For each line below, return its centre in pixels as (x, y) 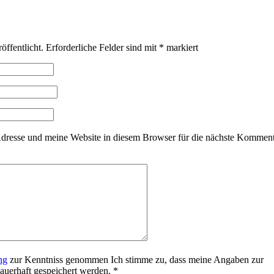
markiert (181, 47)
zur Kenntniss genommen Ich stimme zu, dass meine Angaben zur (135, 259)
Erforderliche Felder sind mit (102, 47)
